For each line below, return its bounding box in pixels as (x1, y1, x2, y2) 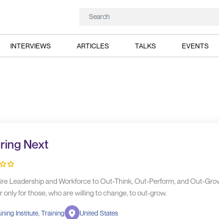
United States (79, 209, 118, 217)
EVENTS (182, 41, 209, 50)
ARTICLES (76, 41, 109, 50)
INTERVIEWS (10, 41, 51, 50)
